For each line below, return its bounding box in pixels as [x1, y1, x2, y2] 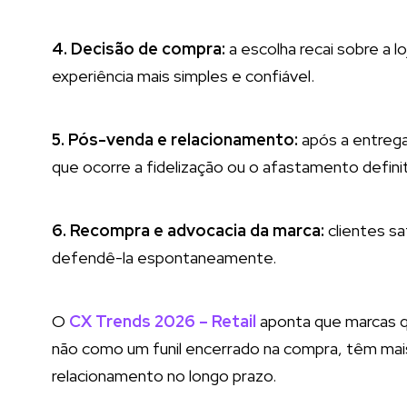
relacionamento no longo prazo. [52, 365, 276, 386]
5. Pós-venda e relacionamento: [52, 129, 298, 150]
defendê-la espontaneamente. [52, 247, 276, 268]
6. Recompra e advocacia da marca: [52, 220, 328, 241]
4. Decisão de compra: [52, 38, 225, 59]
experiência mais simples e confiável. [52, 65, 314, 86]
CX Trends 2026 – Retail [69, 311, 256, 332]
